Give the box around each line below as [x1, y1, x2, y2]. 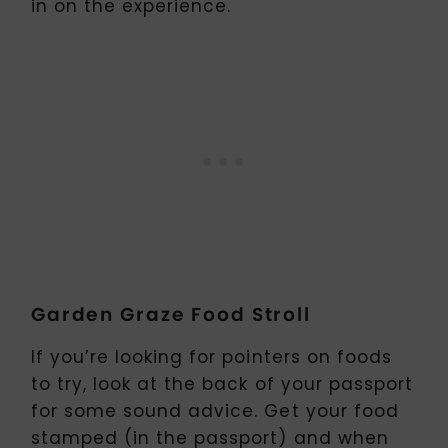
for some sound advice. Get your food [31, 399, 399, 424]
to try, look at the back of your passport [31, 372, 413, 397]
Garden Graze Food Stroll [31, 301, 311, 329]
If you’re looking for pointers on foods [31, 345, 392, 370]
